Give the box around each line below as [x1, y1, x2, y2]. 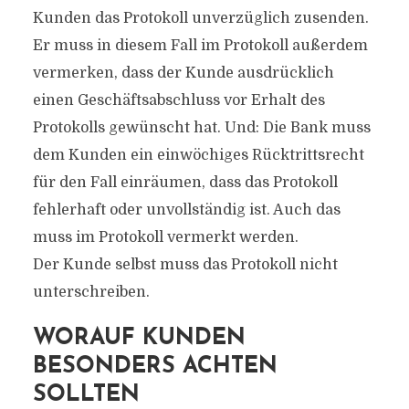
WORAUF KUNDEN [32, 327, 246, 350]
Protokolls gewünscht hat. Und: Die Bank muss [32, 120, 371, 136]
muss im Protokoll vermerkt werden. [32, 229, 299, 246]
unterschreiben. [32, 284, 150, 300]
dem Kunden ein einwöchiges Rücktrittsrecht [32, 147, 364, 163]
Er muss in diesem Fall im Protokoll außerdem [32, 37, 368, 54]
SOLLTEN [32, 383, 140, 406]
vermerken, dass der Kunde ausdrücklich [32, 65, 334, 81]
